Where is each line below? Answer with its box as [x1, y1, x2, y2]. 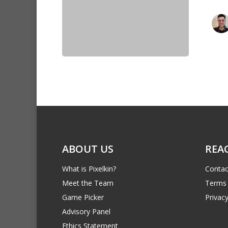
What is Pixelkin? [62, 163, 116, 174]
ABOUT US [62, 141, 113, 156]
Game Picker [62, 192, 104, 202]
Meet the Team [62, 178, 113, 188]
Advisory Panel [62, 206, 110, 216]
